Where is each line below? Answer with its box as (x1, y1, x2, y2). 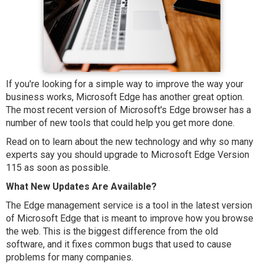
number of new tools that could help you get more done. (6, 117, 237, 128)
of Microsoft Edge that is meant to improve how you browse (6, 213, 253, 224)
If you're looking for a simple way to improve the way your (6, 78, 243, 90)
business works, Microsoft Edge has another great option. (6, 91, 244, 103)
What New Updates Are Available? (6, 181, 157, 192)
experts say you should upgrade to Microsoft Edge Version (6, 149, 249, 160)
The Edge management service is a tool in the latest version (6, 200, 252, 211)
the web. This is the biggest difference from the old (6, 226, 218, 237)
